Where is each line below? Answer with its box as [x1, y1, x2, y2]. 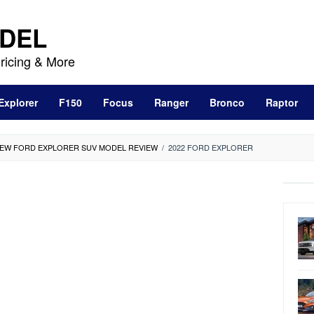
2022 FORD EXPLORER [168, 142, 253, 153]
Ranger [154, 95, 189, 109]
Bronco [210, 95, 245, 109]
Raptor [266, 95, 298, 109]
